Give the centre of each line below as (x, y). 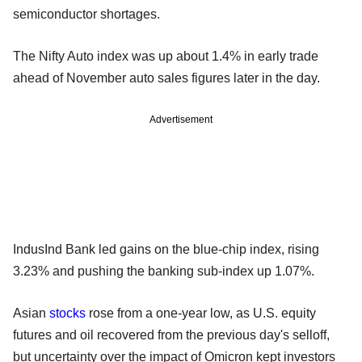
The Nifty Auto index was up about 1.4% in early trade (166, 56)
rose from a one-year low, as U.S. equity (201, 313)
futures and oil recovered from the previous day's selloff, (171, 335)
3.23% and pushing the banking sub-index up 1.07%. (165, 271)
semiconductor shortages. (88, 14)
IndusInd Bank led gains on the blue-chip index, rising (166, 249)
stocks (67, 313)
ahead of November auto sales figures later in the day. (168, 78)
